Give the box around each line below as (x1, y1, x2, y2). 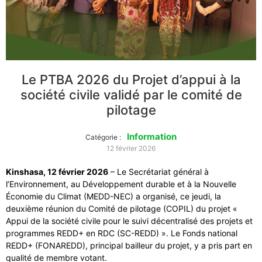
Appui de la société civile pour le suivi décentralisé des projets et (6, 216, 253, 226)
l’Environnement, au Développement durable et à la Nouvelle (6, 179, 236, 189)
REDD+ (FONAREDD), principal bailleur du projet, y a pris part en (6, 240, 252, 251)
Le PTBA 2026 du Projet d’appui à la (21, 72, 241, 88)
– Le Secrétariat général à (108, 167, 209, 177)
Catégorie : (85, 133, 121, 142)
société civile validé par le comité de (20, 87, 242, 103)
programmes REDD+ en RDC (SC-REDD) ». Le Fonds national (6, 228, 237, 239)
